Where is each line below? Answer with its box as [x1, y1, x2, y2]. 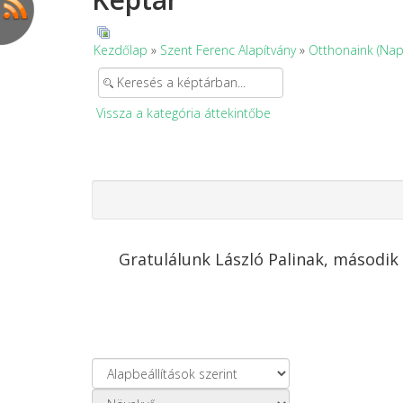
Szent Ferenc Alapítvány [160, 41, 296, 58]
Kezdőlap [94, 41, 148, 58]
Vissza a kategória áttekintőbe [96, 103, 271, 121]
